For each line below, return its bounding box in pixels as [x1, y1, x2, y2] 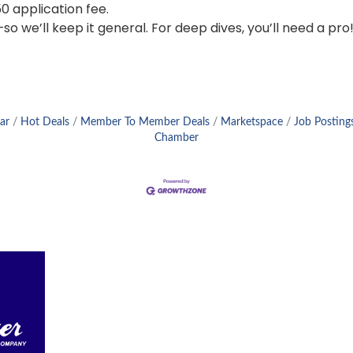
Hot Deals [20, 117, 69, 128]
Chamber [154, 132, 199, 143]
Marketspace [221, 117, 283, 128]
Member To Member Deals [80, 117, 210, 128]
